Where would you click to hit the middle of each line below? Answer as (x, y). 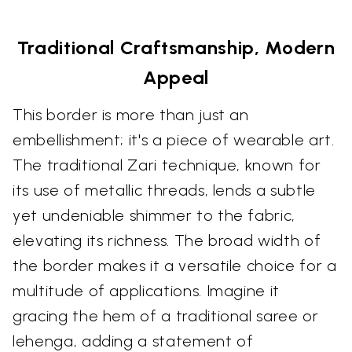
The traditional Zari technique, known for (167, 165)
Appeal (176, 77)
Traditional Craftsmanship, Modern (176, 47)
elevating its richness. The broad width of (167, 240)
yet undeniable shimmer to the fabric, (154, 215)
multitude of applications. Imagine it (147, 290)
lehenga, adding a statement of (133, 341)
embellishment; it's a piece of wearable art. (174, 139)
